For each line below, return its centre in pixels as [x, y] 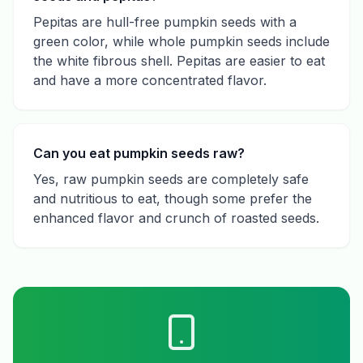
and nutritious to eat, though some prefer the [173, 199]
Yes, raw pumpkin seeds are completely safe [171, 179]
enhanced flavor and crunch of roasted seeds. [176, 218]
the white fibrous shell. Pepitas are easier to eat [179, 61]
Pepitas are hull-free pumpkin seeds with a [165, 22]
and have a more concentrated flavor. [150, 80]
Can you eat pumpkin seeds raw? [139, 153]
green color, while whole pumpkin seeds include [181, 41]
